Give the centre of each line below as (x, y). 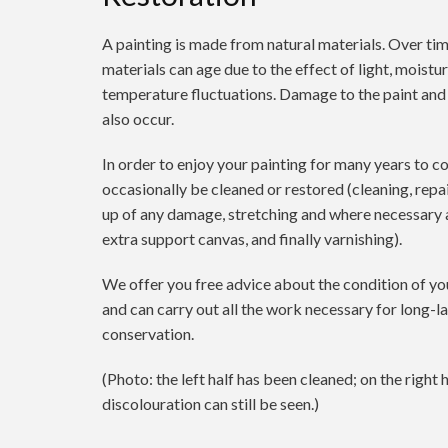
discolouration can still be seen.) (210, 403)
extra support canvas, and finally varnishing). (252, 238)
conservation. (148, 333)
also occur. (138, 118)
